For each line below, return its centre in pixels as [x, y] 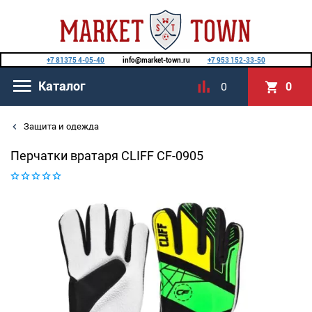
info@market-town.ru [156, 60]
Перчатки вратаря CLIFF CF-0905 [107, 156]
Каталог [62, 86]
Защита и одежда [60, 126]
